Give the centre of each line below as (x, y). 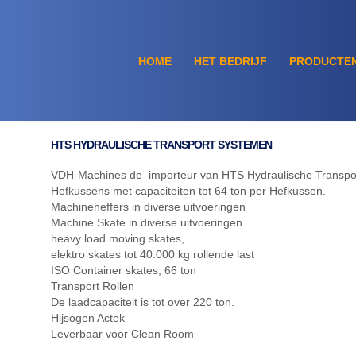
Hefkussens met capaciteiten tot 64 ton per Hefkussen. (188, 191)
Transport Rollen (93, 286)
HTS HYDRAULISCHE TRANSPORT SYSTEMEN (161, 145)
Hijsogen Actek (88, 318)
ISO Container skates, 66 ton (124, 271)
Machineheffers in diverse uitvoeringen (148, 207)
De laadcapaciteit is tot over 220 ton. (143, 302)
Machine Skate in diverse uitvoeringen (147, 223)
